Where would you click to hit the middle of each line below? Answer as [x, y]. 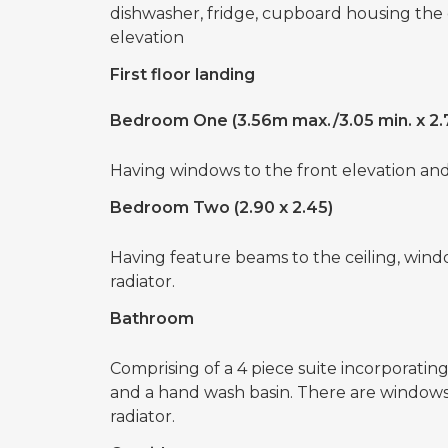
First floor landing [182, 74]
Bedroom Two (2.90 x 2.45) [221, 207]
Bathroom [151, 318]
